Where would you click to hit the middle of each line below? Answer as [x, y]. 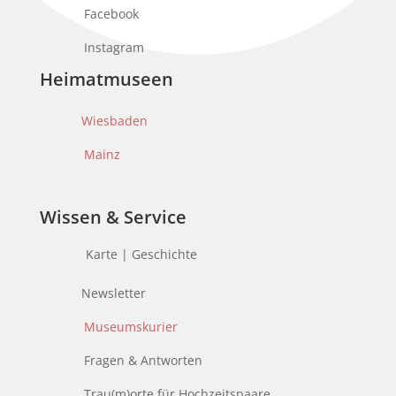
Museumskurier [130, 326]
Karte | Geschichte [141, 254]
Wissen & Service [113, 217]
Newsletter [113, 293]
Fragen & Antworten [143, 360]
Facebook [111, 13]
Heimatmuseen [106, 79]
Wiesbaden [114, 120]
